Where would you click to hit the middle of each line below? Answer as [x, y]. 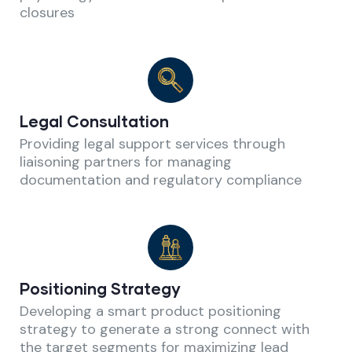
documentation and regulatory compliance [161, 180]
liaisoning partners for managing [126, 161]
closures [47, 12]
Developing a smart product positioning [150, 311]
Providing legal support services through [152, 143]
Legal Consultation [94, 121]
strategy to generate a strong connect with [165, 329]
